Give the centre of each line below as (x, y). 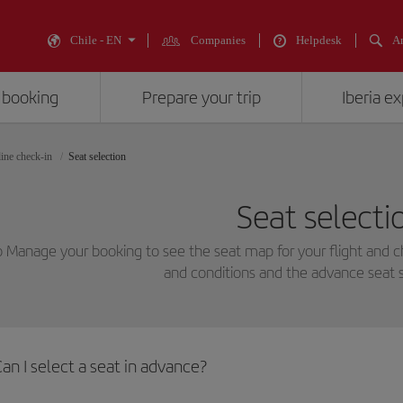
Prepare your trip (201, 98)
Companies (218, 40)
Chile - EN (96, 40)
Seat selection (97, 157)
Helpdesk (319, 40)
